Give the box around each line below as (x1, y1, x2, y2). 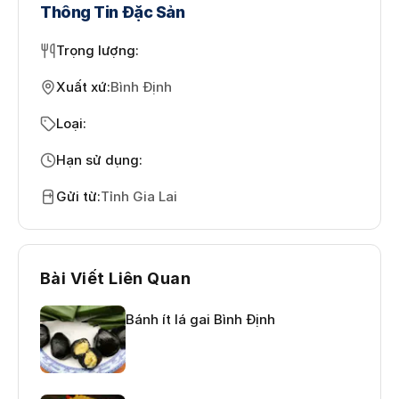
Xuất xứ (56, 77, 107, 95)
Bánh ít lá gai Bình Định (126, 310, 275, 328)
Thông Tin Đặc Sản (40, 2, 185, 21)
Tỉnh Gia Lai (101, 187, 177, 205)
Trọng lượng (56, 41, 135, 59)
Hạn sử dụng (56, 151, 139, 168)
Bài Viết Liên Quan (40, 268, 191, 288)
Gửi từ (56, 187, 97, 205)
